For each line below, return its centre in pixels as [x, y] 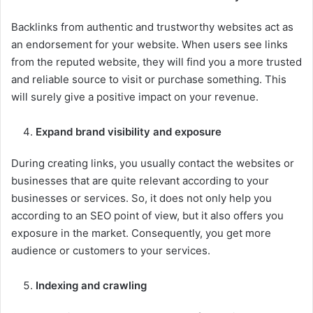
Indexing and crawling [91, 285]
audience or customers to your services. [111, 250]
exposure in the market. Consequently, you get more [141, 233]
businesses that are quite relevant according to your [140, 180]
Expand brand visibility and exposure [129, 131]
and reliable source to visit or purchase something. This [149, 79]
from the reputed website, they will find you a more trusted [156, 61]
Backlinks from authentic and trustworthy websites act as [152, 27]
